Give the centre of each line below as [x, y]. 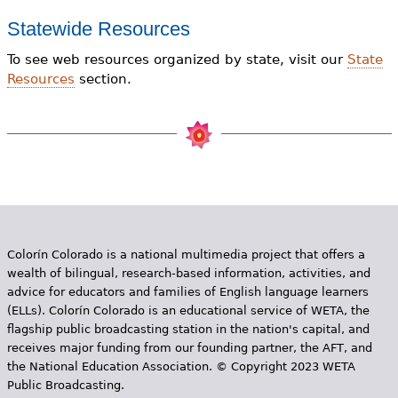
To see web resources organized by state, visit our [177, 60]
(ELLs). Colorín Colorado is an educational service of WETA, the [188, 311]
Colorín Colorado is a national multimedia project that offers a [186, 255]
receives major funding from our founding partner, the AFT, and [189, 348]
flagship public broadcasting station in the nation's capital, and [188, 330]
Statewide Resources [98, 28]
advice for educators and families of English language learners [187, 292]
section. [103, 80]
